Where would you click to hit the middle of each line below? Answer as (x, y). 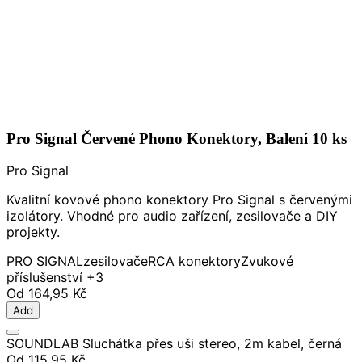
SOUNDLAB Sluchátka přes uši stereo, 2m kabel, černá (174, 344)
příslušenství (44, 278)
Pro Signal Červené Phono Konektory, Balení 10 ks (177, 138)
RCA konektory (194, 261)
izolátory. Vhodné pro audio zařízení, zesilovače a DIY (172, 216)
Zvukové (267, 261)
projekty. (33, 232)
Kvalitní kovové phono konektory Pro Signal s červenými (179, 200)
